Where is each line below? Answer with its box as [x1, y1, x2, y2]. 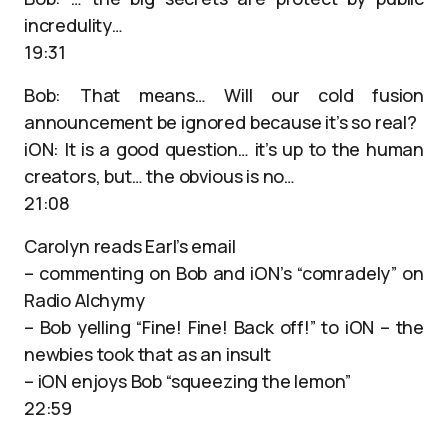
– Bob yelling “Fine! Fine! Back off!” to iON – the [24, 315, 424, 339]
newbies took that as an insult [24, 342, 271, 366]
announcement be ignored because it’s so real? [24, 110, 417, 134]
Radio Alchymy [24, 288, 145, 312]
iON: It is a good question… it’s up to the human [24, 137, 424, 161]
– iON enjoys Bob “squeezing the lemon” [24, 369, 352, 393]
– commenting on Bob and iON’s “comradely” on [24, 261, 424, 285]
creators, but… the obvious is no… [24, 164, 296, 188]
